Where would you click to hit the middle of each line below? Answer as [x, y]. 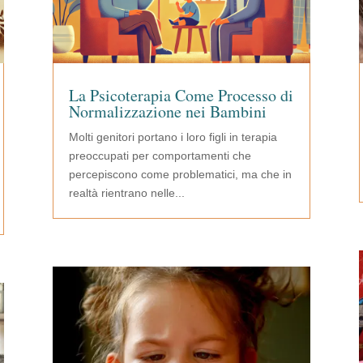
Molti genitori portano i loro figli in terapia [173, 137]
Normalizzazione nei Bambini [167, 111]
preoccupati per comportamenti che [160, 155]
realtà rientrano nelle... [126, 192]
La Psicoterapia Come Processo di [181, 95]
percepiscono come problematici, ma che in [180, 174]
